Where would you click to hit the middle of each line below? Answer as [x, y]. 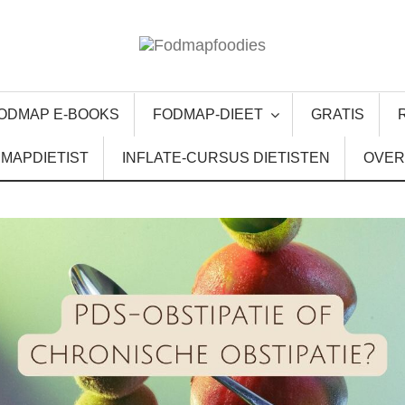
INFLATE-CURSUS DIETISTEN [226, 158]
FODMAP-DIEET [208, 114]
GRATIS [338, 114]
